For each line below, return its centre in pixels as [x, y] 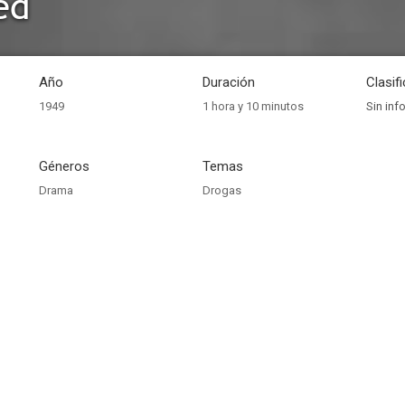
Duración [229, 82]
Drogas [222, 190]
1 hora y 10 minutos [253, 106]
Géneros [64, 166]
